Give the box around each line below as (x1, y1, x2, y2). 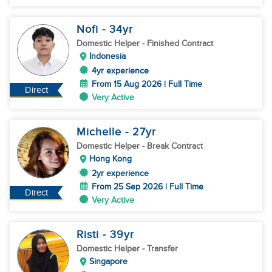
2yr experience (92, 168, 149, 178)
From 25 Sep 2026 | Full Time (92, 182, 203, 192)
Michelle (76, 126, 125, 138)
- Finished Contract (142, 38, 213, 49)
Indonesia (89, 51, 126, 61)
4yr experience (92, 66, 149, 76)
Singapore (89, 256, 127, 267)
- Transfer (142, 243, 178, 254)
